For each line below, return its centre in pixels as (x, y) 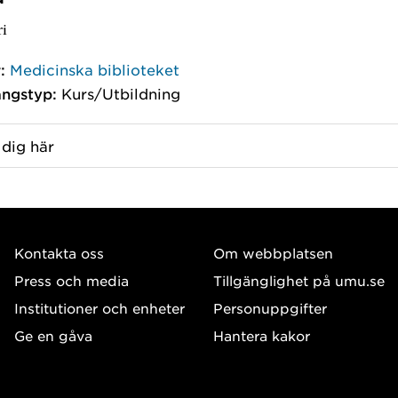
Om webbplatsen (273, 252)
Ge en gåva (53, 335)
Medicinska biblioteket (95, 69)
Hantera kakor (261, 335)
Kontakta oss (59, 252)
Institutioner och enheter (99, 307)
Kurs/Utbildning (121, 93)
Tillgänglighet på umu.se (298, 280)
